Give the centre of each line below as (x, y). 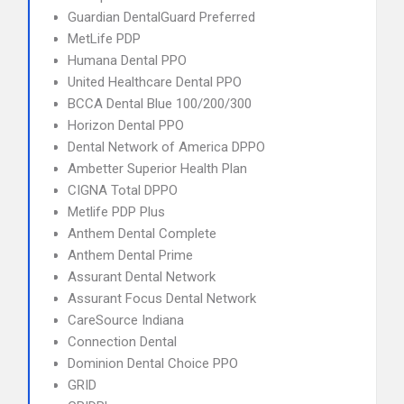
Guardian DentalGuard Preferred (161, 17)
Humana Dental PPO (127, 60)
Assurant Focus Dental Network (162, 298)
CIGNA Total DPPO (123, 190)
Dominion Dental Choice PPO (153, 363)
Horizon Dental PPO (126, 125)
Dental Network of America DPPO (166, 147)
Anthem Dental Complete (142, 234)
